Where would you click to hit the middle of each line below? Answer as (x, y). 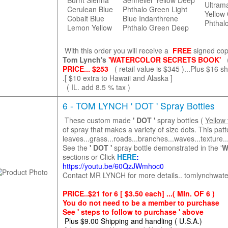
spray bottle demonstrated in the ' (168, 148)
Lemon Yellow (89, 27)
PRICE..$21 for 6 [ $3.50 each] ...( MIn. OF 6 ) (138, 193)
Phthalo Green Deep (155, 27)
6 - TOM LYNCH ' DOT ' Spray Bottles (138, 106)
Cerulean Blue (90, 9)
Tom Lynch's (85, 60)
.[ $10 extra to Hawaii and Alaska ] (117, 78)
